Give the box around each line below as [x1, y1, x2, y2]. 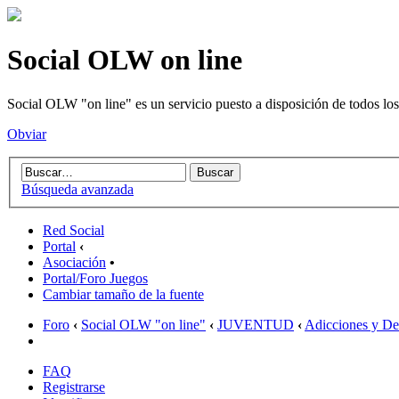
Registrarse [43, 379, 105, 395]
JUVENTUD [217, 317, 294, 333]
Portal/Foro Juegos [43, 271, 148, 287]
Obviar [7, 126, 46, 142]
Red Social [43, 223, 104, 239]
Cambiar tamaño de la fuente [43, 287, 204, 303]
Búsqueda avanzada [21, 182, 134, 198]
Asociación [43, 255, 106, 271]
